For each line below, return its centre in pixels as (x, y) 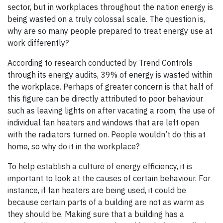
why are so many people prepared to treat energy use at (110, 31)
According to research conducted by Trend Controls (100, 63)
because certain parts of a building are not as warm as (106, 202)
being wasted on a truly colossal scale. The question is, (106, 19)
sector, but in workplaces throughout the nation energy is (110, 7)
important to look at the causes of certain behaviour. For (109, 178)
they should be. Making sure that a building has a (96, 214)
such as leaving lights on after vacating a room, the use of (111, 111)
